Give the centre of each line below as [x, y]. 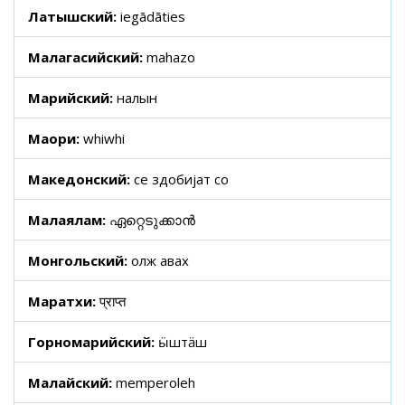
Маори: [56, 138]
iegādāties [153, 16]
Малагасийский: [87, 57]
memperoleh [155, 382]
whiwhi [104, 138]
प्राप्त [113, 301]
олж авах [160, 260]
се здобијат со [181, 179]
